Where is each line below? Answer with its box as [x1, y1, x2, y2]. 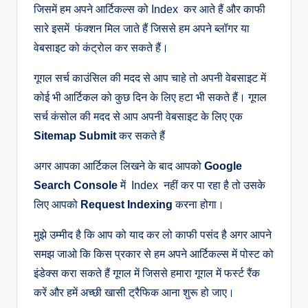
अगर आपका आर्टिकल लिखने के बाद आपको [34, 160, 204, 173]
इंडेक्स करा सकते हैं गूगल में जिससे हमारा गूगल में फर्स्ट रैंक [34, 267, 260, 280]
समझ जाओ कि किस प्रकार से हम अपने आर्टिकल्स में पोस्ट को [34, 248, 274, 261]
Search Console [34, 179, 118, 192]
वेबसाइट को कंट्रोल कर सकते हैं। [34, 42, 171, 54]
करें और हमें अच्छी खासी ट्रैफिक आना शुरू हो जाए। [34, 287, 237, 299]
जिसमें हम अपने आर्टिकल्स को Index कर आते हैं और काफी [34, 3, 265, 16]
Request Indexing [80, 199, 173, 211]
